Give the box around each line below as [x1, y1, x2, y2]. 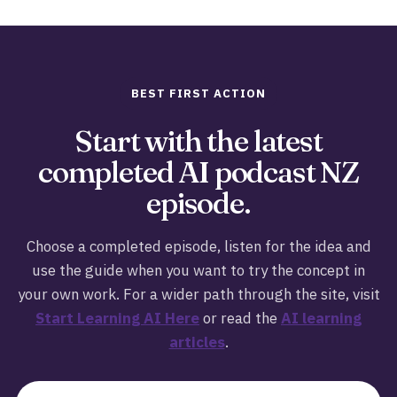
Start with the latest [74, 122, 323, 160]
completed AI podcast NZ [38, 153, 359, 191]
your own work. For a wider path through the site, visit [17, 284, 380, 304]
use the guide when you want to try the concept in [32, 261, 365, 280]
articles [168, 332, 225, 352]
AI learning [281, 308, 362, 328]
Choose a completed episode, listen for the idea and [26, 237, 371, 256]
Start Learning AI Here [35, 308, 199, 328]
